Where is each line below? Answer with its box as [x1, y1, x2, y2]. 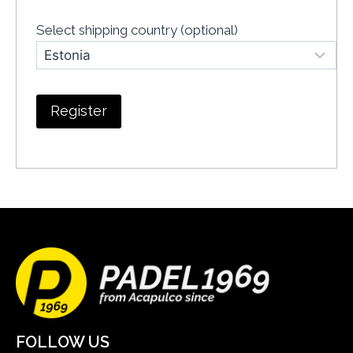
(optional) [180, 22, 238, 39]
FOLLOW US [16, 333, 110, 351]
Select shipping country [36, 22, 180, 39]
